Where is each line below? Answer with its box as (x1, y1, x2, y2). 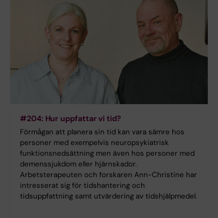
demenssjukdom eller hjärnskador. (20, 159, 137, 169)
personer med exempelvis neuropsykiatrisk (20, 137, 169, 147)
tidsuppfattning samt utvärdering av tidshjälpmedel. (20, 191, 197, 201)
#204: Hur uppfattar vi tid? (20, 113, 121, 124)
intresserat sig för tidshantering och (20, 180, 145, 190)
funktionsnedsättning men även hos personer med (20, 148, 195, 158)
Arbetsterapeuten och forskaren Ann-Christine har (20, 169, 197, 180)
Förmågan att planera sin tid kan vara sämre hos (20, 127, 184, 137)
